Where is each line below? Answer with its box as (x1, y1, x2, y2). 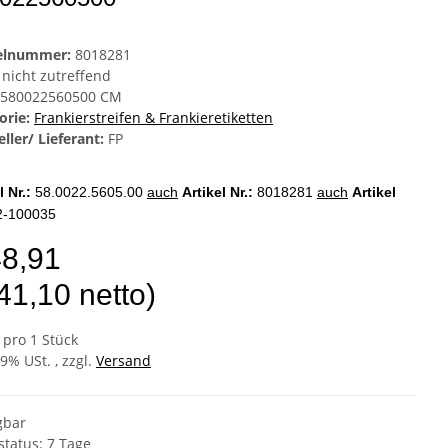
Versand (96, 351, 151, 371)
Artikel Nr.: (182, 184, 257, 201)
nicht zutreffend (2, 66, 111, 86)
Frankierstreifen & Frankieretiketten (34, 108, 273, 128)
